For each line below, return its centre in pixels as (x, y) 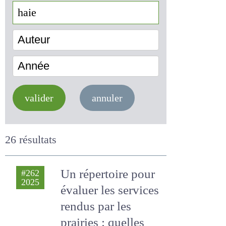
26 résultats (33, 154)
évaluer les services (111, 205)
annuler (114, 112)
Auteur (32, 56)
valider (41, 112)
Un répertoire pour (108, 188)
